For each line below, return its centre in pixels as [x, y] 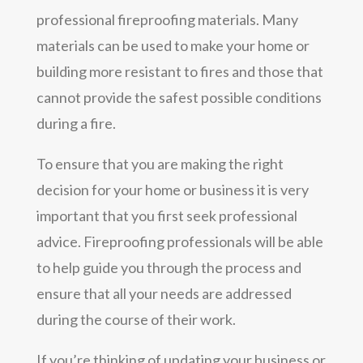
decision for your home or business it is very [172, 189]
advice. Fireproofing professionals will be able [179, 241]
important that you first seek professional [167, 215]
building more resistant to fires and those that [179, 71]
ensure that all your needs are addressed [164, 293]
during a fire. [76, 123]
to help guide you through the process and [169, 267]
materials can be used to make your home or [173, 45]
